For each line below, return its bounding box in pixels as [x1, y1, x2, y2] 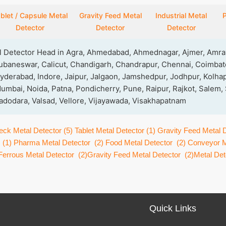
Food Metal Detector [105, 138, 173, 147]
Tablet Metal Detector [75, 126, 144, 135]
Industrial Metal [155, 11, 207, 20]
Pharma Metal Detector [14, 138, 90, 147]
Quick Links [149, 203, 196, 213]
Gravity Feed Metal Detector [87, 150, 181, 159]
